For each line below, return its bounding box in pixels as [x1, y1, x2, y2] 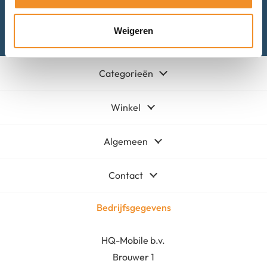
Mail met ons [114, 18, 167, 30]
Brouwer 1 [112, 250, 154, 263]
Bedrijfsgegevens [96, 201, 171, 213]
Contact [108, 169, 144, 181]
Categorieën [98, 67, 153, 79]
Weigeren [114, 26, 153, 36]
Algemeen [104, 135, 148, 147]
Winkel [111, 101, 141, 113]
